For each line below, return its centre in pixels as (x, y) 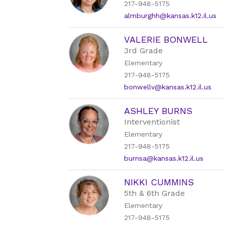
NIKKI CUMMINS (159, 182)
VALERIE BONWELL (166, 39)
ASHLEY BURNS (158, 111)
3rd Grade (144, 50)
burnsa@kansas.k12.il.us (164, 158)
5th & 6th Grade (155, 193)
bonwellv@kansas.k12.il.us (168, 87)
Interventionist (152, 122)
